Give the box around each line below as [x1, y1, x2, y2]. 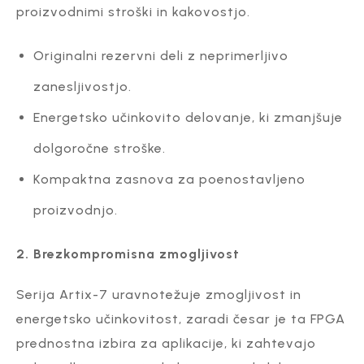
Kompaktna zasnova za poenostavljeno [32, 171, 305, 187]
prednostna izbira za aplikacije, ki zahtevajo [16, 335, 316, 351]
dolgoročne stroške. [32, 140, 166, 156]
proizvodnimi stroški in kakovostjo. [16, 3, 250, 19]
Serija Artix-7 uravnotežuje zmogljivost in [16, 286, 301, 302]
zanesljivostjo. [32, 78, 132, 94]
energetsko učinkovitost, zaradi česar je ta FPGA [16, 310, 345, 327]
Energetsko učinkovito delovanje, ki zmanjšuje [32, 109, 343, 125]
